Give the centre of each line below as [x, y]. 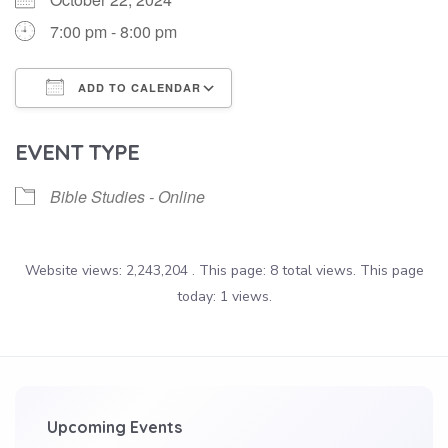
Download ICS [102, 126]
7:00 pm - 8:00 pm [113, 32]
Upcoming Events [114, 427]
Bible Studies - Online [127, 197]
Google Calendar [312, 126]
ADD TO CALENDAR [137, 88]
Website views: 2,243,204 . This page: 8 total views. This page [224, 271]
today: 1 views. [224, 297]
